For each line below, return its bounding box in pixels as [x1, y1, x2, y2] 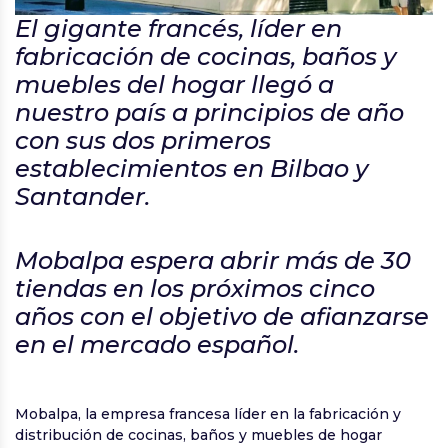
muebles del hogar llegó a [15, 70, 334, 100]
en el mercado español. [15, 330, 299, 360]
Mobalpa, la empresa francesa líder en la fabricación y [15, 405, 401, 424]
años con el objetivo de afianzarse [15, 302, 429, 332]
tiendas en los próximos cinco [15, 274, 375, 304]
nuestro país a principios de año [15, 98, 404, 128]
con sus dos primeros [15, 126, 271, 156]
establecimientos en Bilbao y [15, 154, 368, 184]
